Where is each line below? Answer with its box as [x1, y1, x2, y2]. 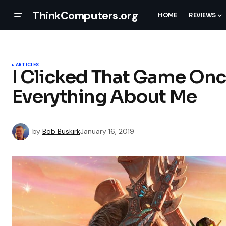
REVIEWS [189, 11, 216, 19]
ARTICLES [16, 62, 39, 68]
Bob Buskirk [42, 126, 80, 136]
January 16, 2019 [80, 126, 134, 136]
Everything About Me [12, 85, 197, 108]
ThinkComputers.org [32, 8, 138, 23]
